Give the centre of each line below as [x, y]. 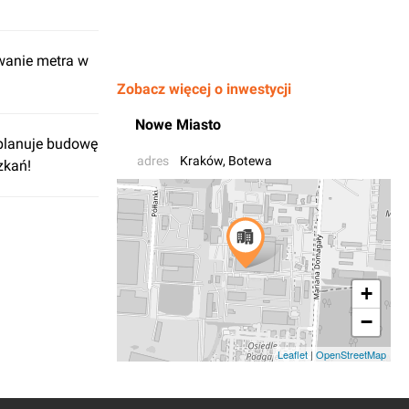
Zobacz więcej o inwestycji [204, 89]
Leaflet [293, 354]
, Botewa [247, 161]
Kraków [201, 161]
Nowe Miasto [178, 125]
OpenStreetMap [351, 354]
